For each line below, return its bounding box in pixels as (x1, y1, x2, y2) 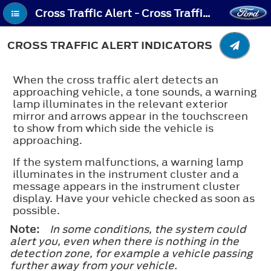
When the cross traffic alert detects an (13, 72, 218, 87)
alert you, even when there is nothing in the (10, 233, 239, 249)
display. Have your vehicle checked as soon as (13, 191, 255, 206)
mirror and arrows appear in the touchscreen (13, 108, 248, 123)
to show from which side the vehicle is (13, 120, 214, 135)
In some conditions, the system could (50, 221, 246, 237)
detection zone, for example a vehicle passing (10, 246, 253, 261)
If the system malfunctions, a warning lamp (13, 154, 243, 169)
